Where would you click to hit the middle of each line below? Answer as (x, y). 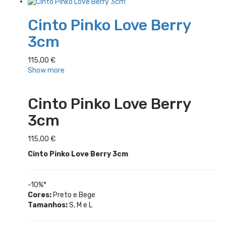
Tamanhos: (48, 205)
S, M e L (80, 205)
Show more (46, 70)
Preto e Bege (73, 195)
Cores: (40, 195)
